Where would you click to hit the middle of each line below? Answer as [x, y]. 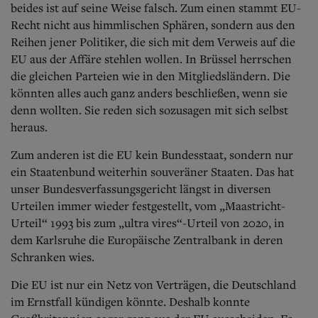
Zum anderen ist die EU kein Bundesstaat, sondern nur [152, 154]
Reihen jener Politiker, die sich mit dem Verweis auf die [153, 42]
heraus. [29, 127]
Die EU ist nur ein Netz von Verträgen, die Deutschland [153, 284]
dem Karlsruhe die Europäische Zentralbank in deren [147, 240]
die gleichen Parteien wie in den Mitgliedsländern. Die [150, 76]
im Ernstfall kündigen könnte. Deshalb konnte [130, 301]
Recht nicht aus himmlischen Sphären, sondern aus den [153, 24]
